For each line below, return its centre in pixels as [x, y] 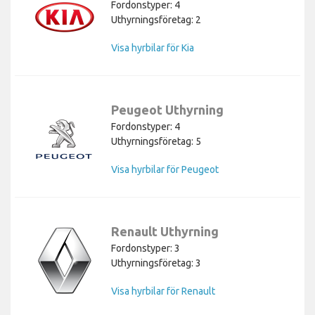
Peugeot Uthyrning [167, 109]
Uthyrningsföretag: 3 [156, 263]
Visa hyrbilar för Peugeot [165, 169]
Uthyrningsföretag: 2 [156, 19]
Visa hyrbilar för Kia [153, 47]
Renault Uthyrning [165, 231]
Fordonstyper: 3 [146, 248]
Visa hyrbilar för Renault [163, 291]
